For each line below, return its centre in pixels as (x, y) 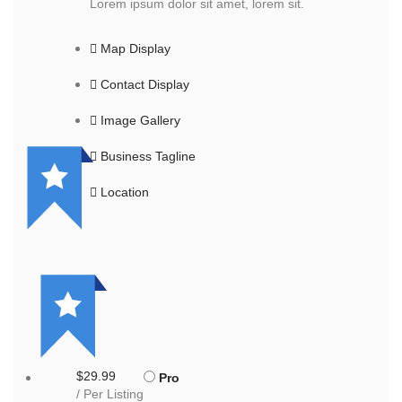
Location (125, 192)
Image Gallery (140, 121)
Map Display (135, 49)
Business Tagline (148, 157)
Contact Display (145, 85)
